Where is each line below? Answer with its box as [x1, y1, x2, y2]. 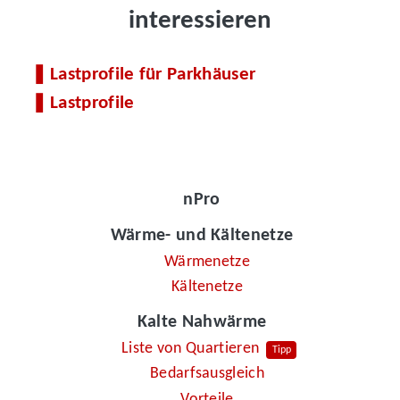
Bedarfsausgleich [149, 365, 265, 383]
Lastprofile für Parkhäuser [50, 65, 256, 85]
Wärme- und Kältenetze [110, 227, 294, 246]
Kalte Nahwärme [137, 313, 267, 332]
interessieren [129, 7, 271, 34]
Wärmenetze [163, 253, 251, 271]
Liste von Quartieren [121, 339, 260, 357]
